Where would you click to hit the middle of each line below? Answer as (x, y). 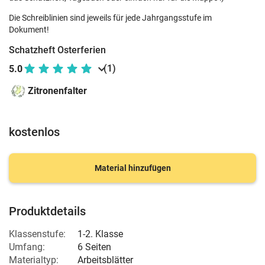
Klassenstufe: (37, 234)
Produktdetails (47, 211)
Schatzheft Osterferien (57, 50)
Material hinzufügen (132, 168)
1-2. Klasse (100, 234)
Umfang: (27, 247)
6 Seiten (94, 247)
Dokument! (29, 30)
